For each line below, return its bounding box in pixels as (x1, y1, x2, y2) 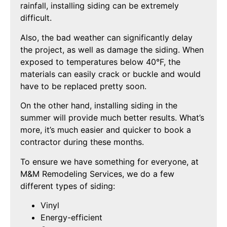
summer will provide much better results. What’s (20, 112, 204, 123)
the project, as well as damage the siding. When (20, 44, 204, 55)
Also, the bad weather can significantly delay (20, 32, 193, 43)
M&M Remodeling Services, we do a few (20, 168, 174, 179)
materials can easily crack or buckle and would (20, 68, 201, 79)
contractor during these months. (20, 137, 144, 147)
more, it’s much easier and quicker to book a (20, 125, 191, 135)
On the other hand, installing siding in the (20, 100, 177, 111)
